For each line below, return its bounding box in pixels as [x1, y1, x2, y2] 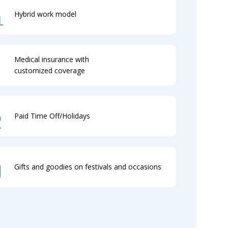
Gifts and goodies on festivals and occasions [14, 162, 162, 172]
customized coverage [14, 66, 85, 75]
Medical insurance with [14, 54, 90, 64]
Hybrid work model [14, 9, 77, 19]
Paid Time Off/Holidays [14, 111, 91, 121]
